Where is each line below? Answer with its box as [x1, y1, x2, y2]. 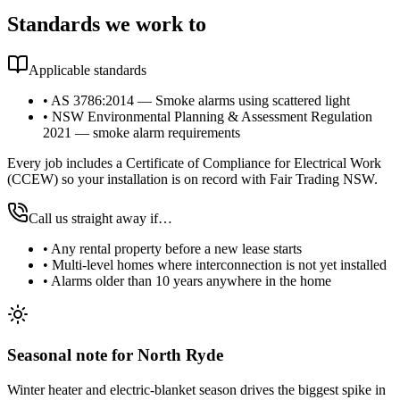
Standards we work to [7, 12, 206, 36]
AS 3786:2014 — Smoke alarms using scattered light [51, 93, 350, 109]
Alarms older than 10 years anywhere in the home [51, 273, 331, 289]
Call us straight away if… [29, 211, 172, 227]
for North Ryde [107, 346, 223, 365]
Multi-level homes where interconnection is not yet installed [52, 257, 387, 273]
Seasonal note [7, 346, 107, 365]
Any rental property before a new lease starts [51, 241, 302, 257]
